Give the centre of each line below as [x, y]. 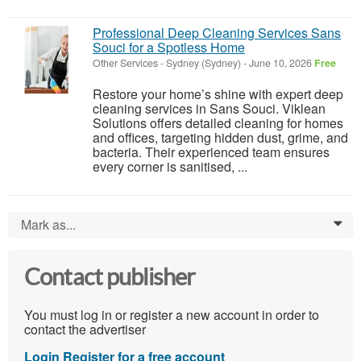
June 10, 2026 [280, 63]
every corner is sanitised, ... [170, 167]
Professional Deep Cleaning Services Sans [217, 33]
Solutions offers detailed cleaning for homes [218, 123]
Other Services [125, 63]
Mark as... [48, 225]
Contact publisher [110, 278]
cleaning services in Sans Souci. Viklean [209, 109]
